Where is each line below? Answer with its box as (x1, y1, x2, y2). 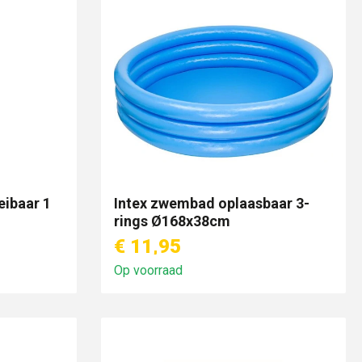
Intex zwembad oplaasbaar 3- (113, 195, 309, 212)
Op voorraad (113, 263, 183, 278)
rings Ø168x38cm (113, 213, 230, 229)
